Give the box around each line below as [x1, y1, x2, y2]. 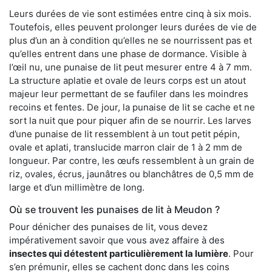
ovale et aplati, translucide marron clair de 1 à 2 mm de [9, 141, 242, 153]
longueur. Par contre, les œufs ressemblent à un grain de [9, 154, 254, 166]
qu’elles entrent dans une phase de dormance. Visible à [9, 47, 246, 59]
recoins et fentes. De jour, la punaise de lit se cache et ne [9, 101, 255, 113]
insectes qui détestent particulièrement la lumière [9, 247, 228, 259]
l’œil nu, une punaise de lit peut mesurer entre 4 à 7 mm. [9, 61, 252, 73]
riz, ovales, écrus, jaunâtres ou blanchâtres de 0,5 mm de [9, 168, 254, 180]
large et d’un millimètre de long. [9, 181, 144, 193]
